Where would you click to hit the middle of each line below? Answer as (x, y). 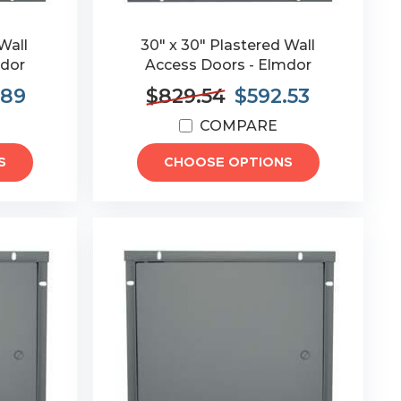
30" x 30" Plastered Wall (228, 45)
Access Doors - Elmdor (228, 65)
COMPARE (238, 126)
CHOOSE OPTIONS (228, 162)
